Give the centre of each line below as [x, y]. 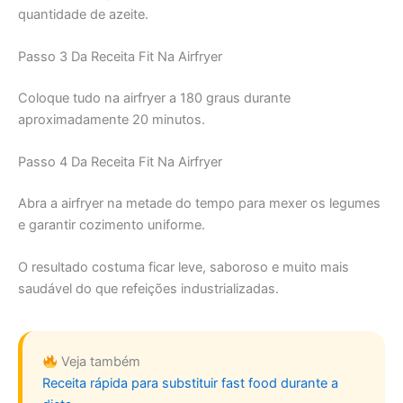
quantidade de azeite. [83, 14]
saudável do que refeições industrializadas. [148, 289]
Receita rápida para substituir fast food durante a [190, 384]
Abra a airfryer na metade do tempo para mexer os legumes [199, 204]
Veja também [99, 362]
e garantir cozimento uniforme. [112, 225]
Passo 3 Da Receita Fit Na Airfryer [120, 56]
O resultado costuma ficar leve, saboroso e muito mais [184, 268]
